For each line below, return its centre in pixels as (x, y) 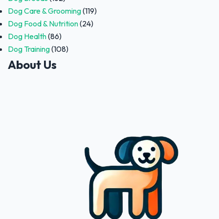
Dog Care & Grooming (44, 11)
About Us (32, 64)
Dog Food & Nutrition (43, 23)
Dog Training (29, 49)
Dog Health (27, 36)
